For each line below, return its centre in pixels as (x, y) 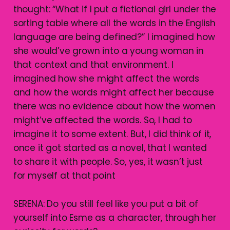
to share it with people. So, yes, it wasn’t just (108, 162)
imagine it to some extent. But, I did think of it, (112, 134)
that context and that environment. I (93, 65)
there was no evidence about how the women (114, 107)
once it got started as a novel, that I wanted (110, 148)
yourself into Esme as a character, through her (114, 218)
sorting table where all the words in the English (114, 23)
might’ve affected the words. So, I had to (102, 120)
